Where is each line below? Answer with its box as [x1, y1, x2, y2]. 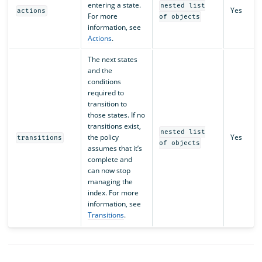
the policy [87, 132, 119, 142]
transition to [87, 98, 127, 109]
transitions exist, [87, 120, 141, 131]
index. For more [87, 187, 139, 198]
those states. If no [87, 109, 145, 120]
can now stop [87, 165, 130, 175]
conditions [87, 76, 121, 87]
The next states [87, 54, 137, 64]
